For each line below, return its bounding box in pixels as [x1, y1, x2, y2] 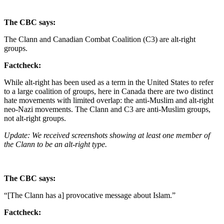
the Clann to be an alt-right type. [4, 139, 109, 148]
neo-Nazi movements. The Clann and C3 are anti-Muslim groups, [4, 104, 210, 113]
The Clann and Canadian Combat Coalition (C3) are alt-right [4, 34, 195, 43]
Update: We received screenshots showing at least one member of [4, 130, 210, 139]
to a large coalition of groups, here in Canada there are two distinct [4, 86, 213, 95]
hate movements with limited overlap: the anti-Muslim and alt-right [4, 95, 213, 104]
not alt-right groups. [4, 113, 66, 122]
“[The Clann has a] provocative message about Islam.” [4, 190, 175, 199]
